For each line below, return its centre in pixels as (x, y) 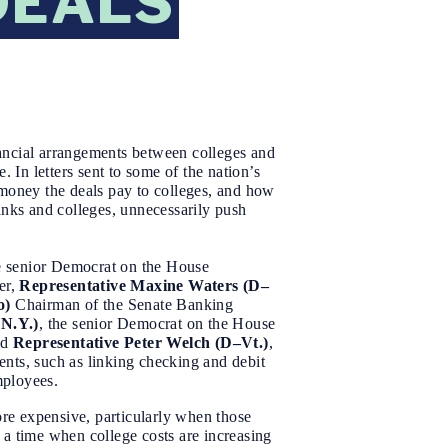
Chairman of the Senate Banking (124, 305)
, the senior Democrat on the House (157, 324)
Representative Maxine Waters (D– (144, 286)
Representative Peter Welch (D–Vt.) (138, 343)
